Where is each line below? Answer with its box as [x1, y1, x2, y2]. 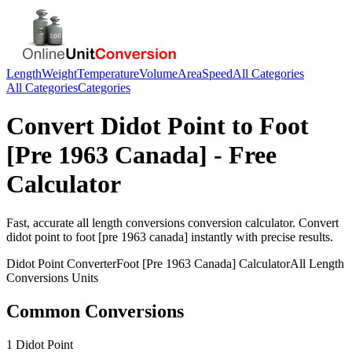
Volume [139, 67, 178, 80]
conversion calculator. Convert [185, 215, 339, 229]
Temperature [77, 67, 139, 80]
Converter [64, 256, 116, 270]
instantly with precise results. [188, 229, 333, 244]
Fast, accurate [6, 215, 77, 229]
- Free [207, 141, 277, 170]
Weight [42, 67, 77, 80]
